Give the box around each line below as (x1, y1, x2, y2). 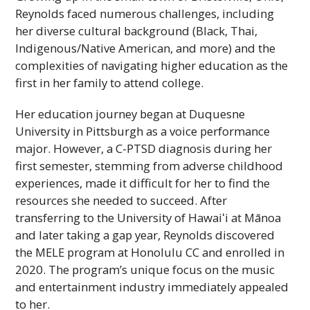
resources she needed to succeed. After (15, 192, 228, 208)
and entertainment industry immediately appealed (15, 278, 289, 295)
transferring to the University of (15, 209, 189, 226)
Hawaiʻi (188, 209, 229, 226)
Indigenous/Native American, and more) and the (15, 39, 276, 56)
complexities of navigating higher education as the (15, 57, 289, 73)
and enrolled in (199, 244, 285, 260)
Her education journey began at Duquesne (15, 105, 246, 122)
